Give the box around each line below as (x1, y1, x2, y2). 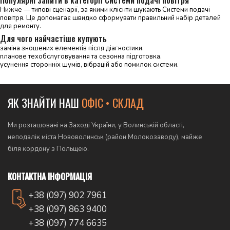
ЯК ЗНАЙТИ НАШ (8, 94, 82, 111)
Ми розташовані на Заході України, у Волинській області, (8, 121, 184, 130)
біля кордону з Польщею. (8, 144, 89, 154)
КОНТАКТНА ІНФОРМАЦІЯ (8, 170, 92, 183)
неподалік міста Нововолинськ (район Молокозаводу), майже (8, 132, 202, 142)
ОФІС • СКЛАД (82, 94, 144, 111)
